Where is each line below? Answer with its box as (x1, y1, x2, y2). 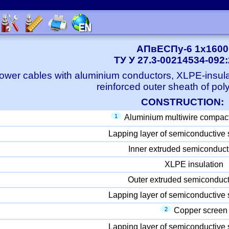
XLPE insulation (165, 160, 223, 169)
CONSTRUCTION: (141, 97, 224, 107)
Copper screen (174, 206, 227, 215)
